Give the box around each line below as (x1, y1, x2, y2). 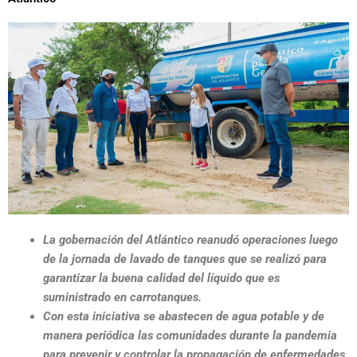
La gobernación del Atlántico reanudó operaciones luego (42, 232, 338, 247)
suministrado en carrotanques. (42, 289, 202, 304)
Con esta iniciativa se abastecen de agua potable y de (42, 308, 324, 324)
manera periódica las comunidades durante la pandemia (42, 328, 337, 343)
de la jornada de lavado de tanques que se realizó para (42, 251, 327, 266)
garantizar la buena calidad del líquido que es (42, 270, 280, 285)
